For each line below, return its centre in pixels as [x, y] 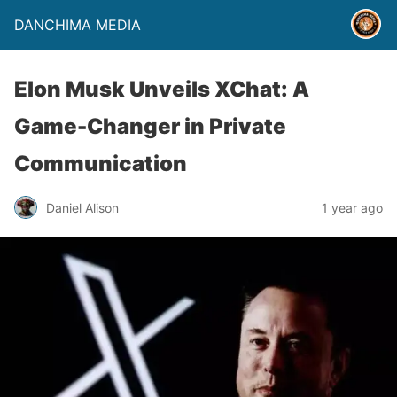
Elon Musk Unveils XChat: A [162, 89]
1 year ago [352, 207]
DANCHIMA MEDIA [78, 25]
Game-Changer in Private [150, 126]
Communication [101, 163]
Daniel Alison [82, 207]
